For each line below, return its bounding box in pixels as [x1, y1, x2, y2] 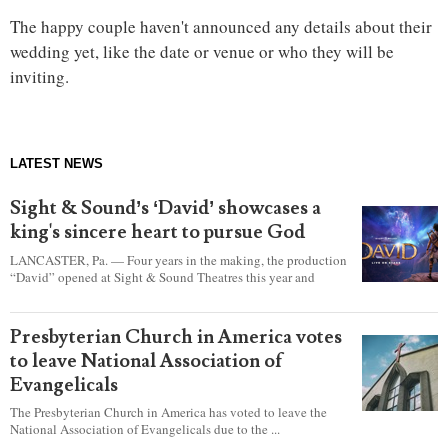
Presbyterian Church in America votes [10, 324, 342, 349]
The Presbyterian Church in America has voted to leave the [10, 403, 327, 422]
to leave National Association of [10, 348, 282, 373]
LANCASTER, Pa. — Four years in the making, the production [10, 250, 347, 269]
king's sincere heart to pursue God [10, 220, 305, 245]
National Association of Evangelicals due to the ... [10, 420, 280, 439]
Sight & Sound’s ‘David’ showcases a [10, 196, 321, 221]
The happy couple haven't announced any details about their [10, 15, 432, 39]
